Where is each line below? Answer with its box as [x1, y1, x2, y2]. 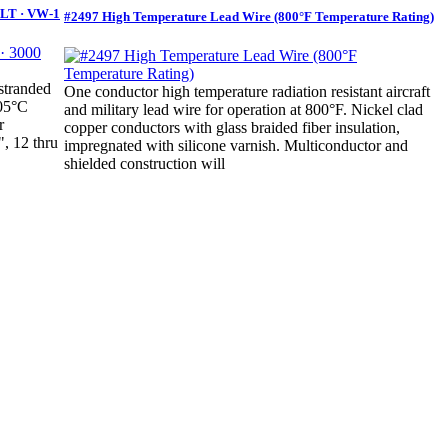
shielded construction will [64, 155, 225, 173]
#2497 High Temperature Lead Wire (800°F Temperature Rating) [64, 9, 434, 25]
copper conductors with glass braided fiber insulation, [64, 119, 400, 137]
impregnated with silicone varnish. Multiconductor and [64, 137, 408, 155]
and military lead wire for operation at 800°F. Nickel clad [64, 101, 423, 119]
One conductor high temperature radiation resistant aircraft [64, 83, 430, 101]
